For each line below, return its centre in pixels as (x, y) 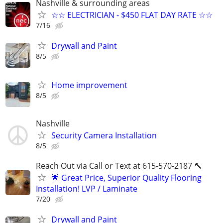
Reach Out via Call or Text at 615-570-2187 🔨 (119, 166)
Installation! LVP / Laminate (87, 188)
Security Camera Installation (104, 136)
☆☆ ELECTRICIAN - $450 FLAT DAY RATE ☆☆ (132, 15)
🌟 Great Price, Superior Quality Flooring (126, 177)
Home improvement (89, 85)
